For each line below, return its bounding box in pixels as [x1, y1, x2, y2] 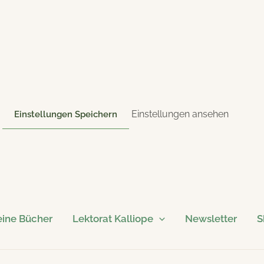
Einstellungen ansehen [131, 108, 229, 120]
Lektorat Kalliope [72, 213, 154, 225]
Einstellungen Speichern [14, 108, 117, 120]
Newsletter [185, 213, 237, 225]
